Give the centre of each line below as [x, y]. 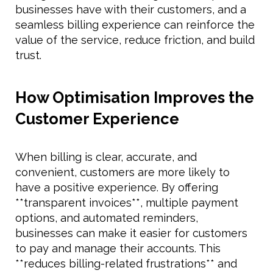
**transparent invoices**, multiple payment [127, 203]
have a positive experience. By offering [117, 188]
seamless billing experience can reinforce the [135, 25]
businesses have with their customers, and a [131, 10]
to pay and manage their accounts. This [118, 249]
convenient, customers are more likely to [122, 172]
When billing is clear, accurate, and [106, 157]
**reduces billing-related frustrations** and [126, 264]
